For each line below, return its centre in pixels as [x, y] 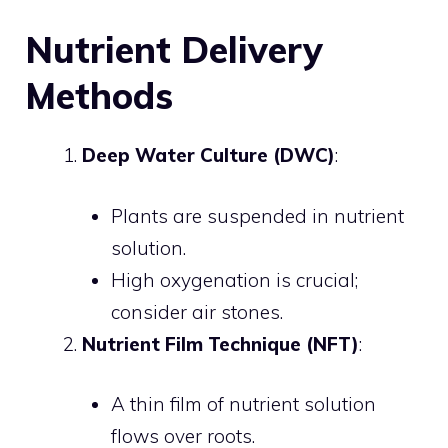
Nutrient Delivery [174, 49]
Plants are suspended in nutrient [257, 215]
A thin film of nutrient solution [243, 404]
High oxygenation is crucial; [234, 279]
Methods [99, 95]
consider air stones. [196, 311]
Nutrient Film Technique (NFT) [220, 343]
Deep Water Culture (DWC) [208, 155]
